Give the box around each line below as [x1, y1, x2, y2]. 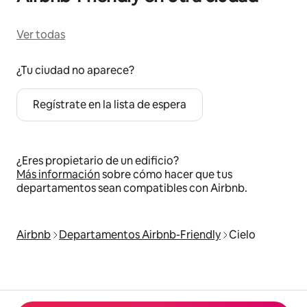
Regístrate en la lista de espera [33, 97, 186, 112]
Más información [16, 167, 100, 182]
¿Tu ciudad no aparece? [16, 63, 134, 77]
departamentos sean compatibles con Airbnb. [16, 181, 247, 195]
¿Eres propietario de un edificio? [16, 153, 179, 168]
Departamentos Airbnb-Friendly [59, 228, 221, 242]
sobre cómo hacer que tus [100, 167, 232, 182]
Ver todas [16, 27, 65, 42]
